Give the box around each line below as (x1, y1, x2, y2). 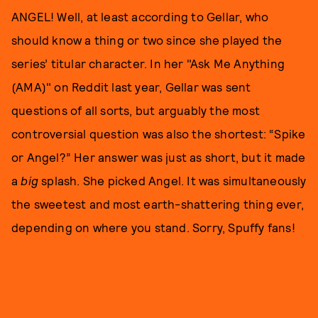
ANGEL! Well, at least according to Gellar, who (11, 9, 269, 24)
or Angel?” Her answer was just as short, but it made (11, 150, 306, 165)
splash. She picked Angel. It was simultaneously (38, 173, 307, 188)
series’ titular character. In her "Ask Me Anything (11, 56, 285, 71)
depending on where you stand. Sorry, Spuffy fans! (11, 220, 295, 235)
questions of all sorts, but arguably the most (11, 103, 261, 118)
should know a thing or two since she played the (11, 33, 283, 48)
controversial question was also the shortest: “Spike (11, 126, 306, 141)
